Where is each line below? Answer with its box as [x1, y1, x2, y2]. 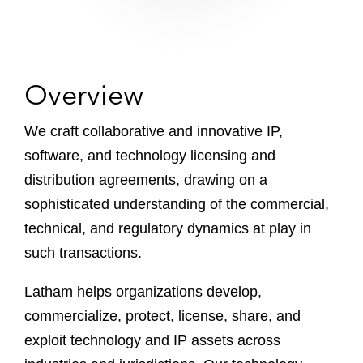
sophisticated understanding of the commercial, [24, 196, 329, 212]
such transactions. [24, 245, 142, 261]
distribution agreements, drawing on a [24, 172, 267, 188]
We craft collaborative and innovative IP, [24, 123, 283, 139]
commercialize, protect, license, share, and [24, 308, 301, 324]
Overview [24, 78, 143, 112]
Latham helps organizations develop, [24, 284, 262, 300]
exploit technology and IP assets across [24, 332, 280, 348]
